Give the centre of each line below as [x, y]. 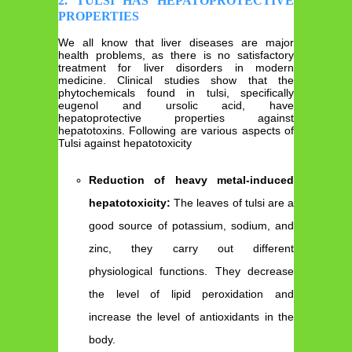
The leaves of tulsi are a [234, 202]
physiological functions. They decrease [191, 271]
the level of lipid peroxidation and [191, 293]
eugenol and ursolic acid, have [176, 106]
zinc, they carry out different [191, 248]
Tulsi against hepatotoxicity [125, 143]
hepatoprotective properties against [176, 118]
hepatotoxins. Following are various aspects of [176, 131]
